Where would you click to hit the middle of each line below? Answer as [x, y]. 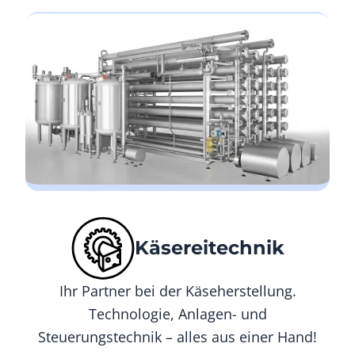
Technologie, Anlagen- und [177, 313]
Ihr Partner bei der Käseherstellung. [177, 290]
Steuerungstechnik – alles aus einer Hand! [177, 336]
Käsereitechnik [209, 247]
